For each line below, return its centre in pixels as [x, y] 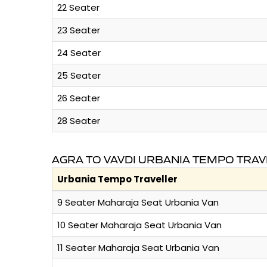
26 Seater [79, 98]
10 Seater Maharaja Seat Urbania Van [139, 225]
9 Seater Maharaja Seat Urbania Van [138, 203]
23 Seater [79, 30]
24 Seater [79, 53]
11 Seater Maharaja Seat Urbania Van [138, 248]
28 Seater [79, 121]
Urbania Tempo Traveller [117, 179]
